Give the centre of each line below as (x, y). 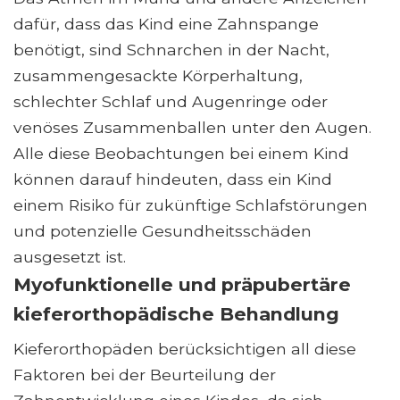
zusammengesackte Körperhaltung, (158, 76)
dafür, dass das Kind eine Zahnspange (166, 24)
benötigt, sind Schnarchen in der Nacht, (171, 50)
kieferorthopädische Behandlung (176, 314)
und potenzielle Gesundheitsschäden (162, 231)
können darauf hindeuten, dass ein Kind (173, 179)
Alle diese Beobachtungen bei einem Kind (181, 154)
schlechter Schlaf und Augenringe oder (171, 102)
